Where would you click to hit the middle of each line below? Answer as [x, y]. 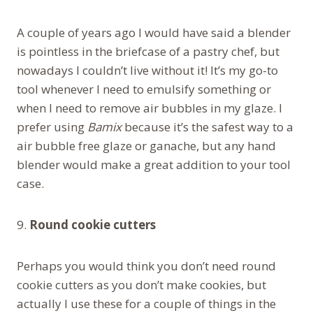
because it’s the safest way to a [208, 126]
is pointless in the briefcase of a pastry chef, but [148, 51]
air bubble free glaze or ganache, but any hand [146, 145]
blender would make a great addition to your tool [154, 164]
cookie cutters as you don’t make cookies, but [141, 284]
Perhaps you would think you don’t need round [146, 265]
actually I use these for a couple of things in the [146, 303]
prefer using [52, 126]
